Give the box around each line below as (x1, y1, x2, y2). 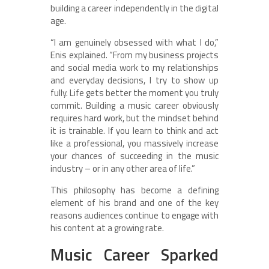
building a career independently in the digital (50, 1, 219, 15)
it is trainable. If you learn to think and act (50, 124, 219, 138)
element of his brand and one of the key (50, 196, 219, 210)
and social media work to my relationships (50, 61, 219, 74)
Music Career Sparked (50, 242, 219, 267)
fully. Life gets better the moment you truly (50, 86, 219, 100)
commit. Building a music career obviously (50, 98, 219, 112)
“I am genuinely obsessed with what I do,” (50, 35, 219, 49)
